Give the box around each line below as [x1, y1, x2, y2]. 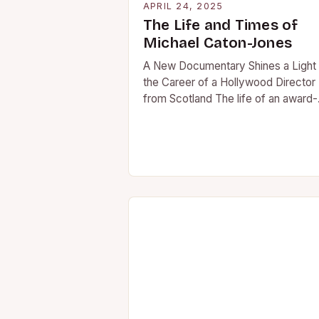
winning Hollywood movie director [143, 108, 310, 122]
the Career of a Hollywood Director [143, 75, 315, 89]
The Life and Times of [143, 16, 298, 34]
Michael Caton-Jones [143, 34, 292, 52]
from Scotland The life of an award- [143, 92, 318, 105]
